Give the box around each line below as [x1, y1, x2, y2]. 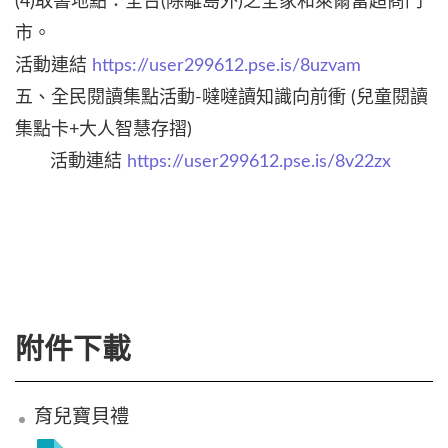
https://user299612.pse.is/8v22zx [127, 152, 391, 171]
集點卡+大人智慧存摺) [15, 120, 192, 139]
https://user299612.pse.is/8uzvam [92, 56, 361, 75]
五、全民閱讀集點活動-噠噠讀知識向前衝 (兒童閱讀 [15, 88, 428, 107]
